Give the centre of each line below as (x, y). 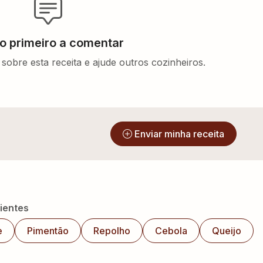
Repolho (112, 230)
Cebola (171, 230)
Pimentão (48, 230)
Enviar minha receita (179, 134)
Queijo (227, 230)
